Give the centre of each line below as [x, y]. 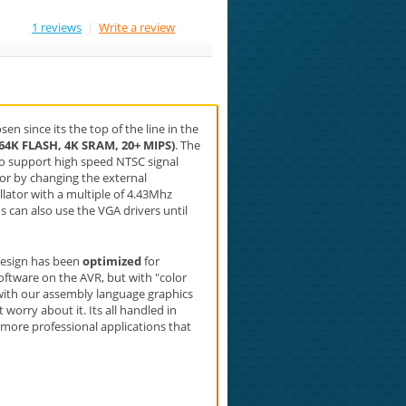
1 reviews [57, 27]
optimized [113, 261]
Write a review [137, 27]
